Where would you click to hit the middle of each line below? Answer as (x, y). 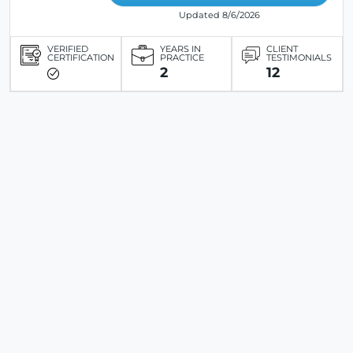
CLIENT (282, 49)
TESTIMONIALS (299, 58)
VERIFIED (68, 49)
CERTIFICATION (81, 58)
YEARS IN (180, 49)
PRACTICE (182, 58)
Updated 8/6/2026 (219, 15)
